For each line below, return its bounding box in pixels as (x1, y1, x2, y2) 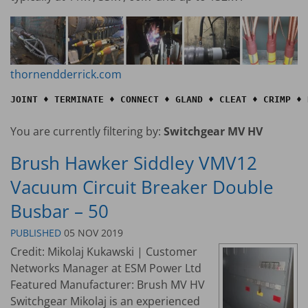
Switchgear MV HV (164, 124, 263, 140)
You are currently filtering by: (10, 124, 164, 140)
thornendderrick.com (10, 67, 122, 82)
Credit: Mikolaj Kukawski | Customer (10, 244, 197, 260)
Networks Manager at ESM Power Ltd (10, 261, 201, 276)
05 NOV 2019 (61, 225, 123, 239)
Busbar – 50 (10, 199, 109, 224)
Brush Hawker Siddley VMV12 (10, 151, 257, 176)
